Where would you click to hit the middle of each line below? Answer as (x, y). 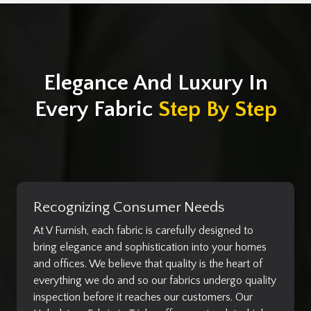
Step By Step (217, 109)
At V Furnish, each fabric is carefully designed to (143, 230)
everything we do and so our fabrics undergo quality (155, 280)
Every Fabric (96, 109)
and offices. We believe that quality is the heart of (148, 263)
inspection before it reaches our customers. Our (143, 297)
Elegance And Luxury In (155, 83)
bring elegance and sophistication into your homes (150, 247)
